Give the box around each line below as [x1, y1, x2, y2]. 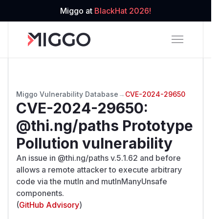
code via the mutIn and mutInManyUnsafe [16, 176, 167, 186]
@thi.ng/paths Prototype [16, 116, 193, 134]
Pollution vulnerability [16, 134, 173, 152]
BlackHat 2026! [94, 6, 151, 16]
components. [16, 188, 64, 198]
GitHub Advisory [19, 199, 79, 210]
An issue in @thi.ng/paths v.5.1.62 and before [16, 153, 181, 163]
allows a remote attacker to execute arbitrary [16, 164, 182, 175]
